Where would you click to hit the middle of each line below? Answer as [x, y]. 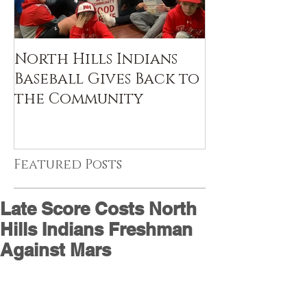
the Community [79, 99]
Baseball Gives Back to [107, 79]
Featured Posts [68, 164]
